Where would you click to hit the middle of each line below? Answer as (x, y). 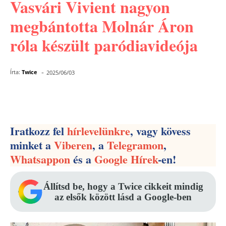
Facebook (51, 99)
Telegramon (135, 145)
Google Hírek (126, 159)
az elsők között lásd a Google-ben (123, 197)
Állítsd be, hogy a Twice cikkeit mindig (123, 186)
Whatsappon (40, 159)
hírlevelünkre (99, 131)
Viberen (73, 145)
